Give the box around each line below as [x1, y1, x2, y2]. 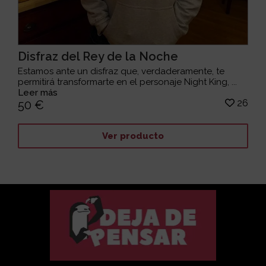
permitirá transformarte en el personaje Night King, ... [18, 77, 237, 88]
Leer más [18, 87, 58, 99]
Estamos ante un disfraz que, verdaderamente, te [18, 66, 225, 77]
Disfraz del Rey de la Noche [18, 49, 179, 64]
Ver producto [102, 131, 164, 142]
